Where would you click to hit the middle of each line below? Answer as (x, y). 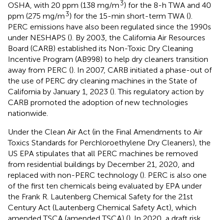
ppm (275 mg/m (36, 16)
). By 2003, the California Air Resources (137, 37)
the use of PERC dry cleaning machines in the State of (102, 81)
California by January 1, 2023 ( (60, 91)
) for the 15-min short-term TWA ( (129, 16)
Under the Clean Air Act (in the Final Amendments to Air (105, 132)
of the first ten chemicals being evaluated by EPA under (105, 186)
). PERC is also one (174, 175)
